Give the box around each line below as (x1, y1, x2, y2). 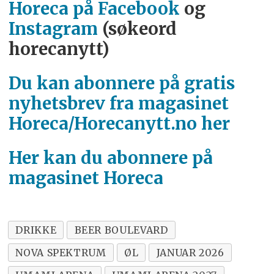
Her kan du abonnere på (8, 147, 213, 169)
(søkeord (97, 18, 177, 40)
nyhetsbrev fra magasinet (8, 93, 229, 115)
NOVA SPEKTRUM (15, 246, 106, 259)
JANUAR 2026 (156, 246, 224, 259)
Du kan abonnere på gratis (8, 73, 235, 95)
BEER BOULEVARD (74, 223, 168, 236)
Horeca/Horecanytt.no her (8, 113, 230, 135)
